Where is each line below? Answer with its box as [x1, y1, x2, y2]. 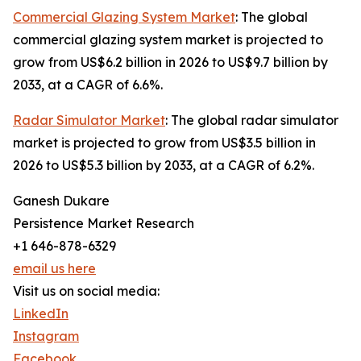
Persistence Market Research [13, 215, 194, 232]
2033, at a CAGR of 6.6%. [13, 77, 163, 93]
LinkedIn [13, 305, 68, 322]
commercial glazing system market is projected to [13, 31, 323, 48]
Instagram [13, 328, 79, 345]
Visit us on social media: [13, 283, 160, 300]
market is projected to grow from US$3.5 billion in [13, 135, 316, 151]
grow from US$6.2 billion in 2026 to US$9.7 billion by [13, 54, 328, 71]
